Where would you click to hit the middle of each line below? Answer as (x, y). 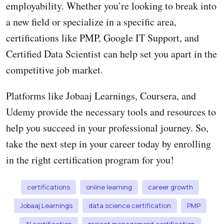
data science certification (129, 205)
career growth (170, 187)
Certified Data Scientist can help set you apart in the (111, 53)
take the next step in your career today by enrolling (108, 143)
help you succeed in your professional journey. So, (107, 127)
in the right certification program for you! (90, 159)
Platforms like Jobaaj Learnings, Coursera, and (101, 95)
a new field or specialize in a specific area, (91, 21)
